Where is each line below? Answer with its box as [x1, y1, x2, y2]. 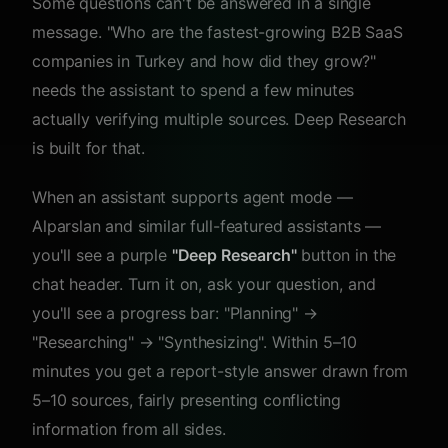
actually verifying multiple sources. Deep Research [32, 109, 406, 129]
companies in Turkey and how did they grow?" [32, 51, 377, 71]
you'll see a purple [32, 245, 172, 265]
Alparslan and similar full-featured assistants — [32, 216, 382, 236]
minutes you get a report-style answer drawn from [32, 361, 409, 381]
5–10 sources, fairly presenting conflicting [32, 390, 342, 410]
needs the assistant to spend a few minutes [32, 80, 355, 100]
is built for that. [32, 138, 146, 158]
